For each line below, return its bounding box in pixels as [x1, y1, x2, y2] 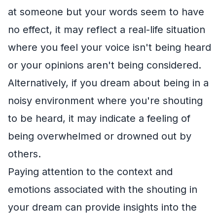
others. [8, 147, 41, 160]
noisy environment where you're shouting [8, 94, 203, 107]
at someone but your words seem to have [8, 5, 204, 18]
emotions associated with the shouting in [8, 183, 197, 195]
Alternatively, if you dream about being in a [8, 76, 209, 89]
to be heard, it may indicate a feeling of [8, 112, 190, 124]
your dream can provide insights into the [8, 201, 197, 213]
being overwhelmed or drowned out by [8, 130, 191, 142]
